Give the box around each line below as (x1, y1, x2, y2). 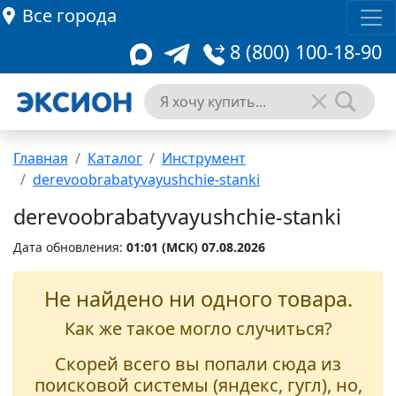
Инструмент (162, 148, 246, 168)
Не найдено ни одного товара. (43, 285, 353, 313)
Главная (13, 148, 68, 168)
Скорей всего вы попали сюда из (55, 352, 341, 376)
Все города (22, 4, 117, 27)
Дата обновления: (13, 239, 126, 255)
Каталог (88, 148, 142, 168)
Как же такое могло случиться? (64, 316, 332, 340)
